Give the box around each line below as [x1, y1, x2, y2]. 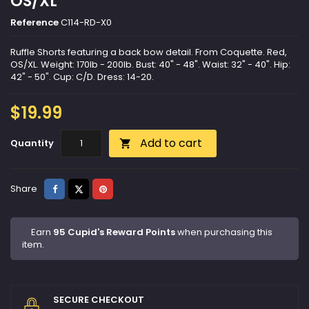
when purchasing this [175, 226, 272, 239]
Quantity [10, 137, 54, 150]
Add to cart [140, 135, 202, 152]
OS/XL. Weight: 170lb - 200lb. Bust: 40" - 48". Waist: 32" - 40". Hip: [10, 58, 290, 72]
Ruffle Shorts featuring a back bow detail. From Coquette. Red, [10, 46, 287, 59]
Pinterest [106, 181, 146, 195]
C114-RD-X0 [61, 16, 112, 30]
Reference [10, 16, 59, 30]
